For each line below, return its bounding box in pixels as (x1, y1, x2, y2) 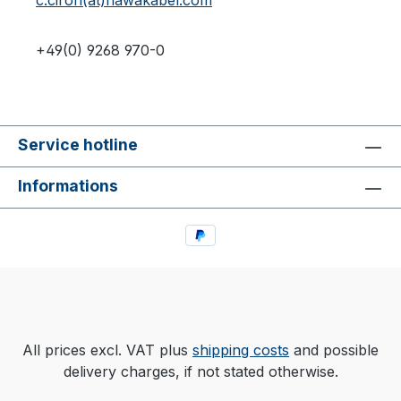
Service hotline (18, 135, 138, 155)
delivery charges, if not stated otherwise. (63, 363, 338, 380)
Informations (18, 176, 118, 196)
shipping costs (192, 341, 289, 359)
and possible (289, 341, 379, 359)
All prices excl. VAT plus (22, 341, 192, 359)
